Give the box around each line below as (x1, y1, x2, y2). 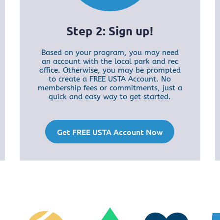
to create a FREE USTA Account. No (49, 75, 171, 84)
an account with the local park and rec (41, 57, 178, 66)
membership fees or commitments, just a (37, 83, 182, 93)
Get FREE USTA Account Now (57, 126, 163, 137)
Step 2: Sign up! (66, 23, 154, 39)
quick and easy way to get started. (49, 92, 171, 102)
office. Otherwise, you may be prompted (39, 66, 181, 75)
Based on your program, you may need (41, 48, 179, 57)
